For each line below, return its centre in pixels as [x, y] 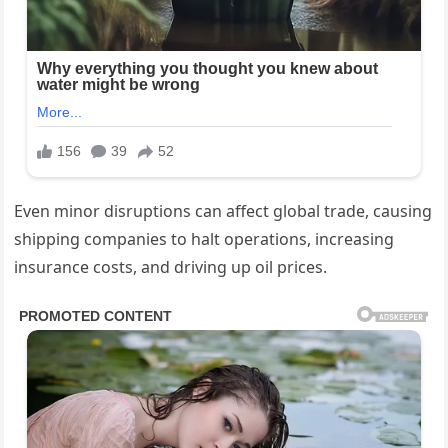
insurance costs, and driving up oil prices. [171, 267]
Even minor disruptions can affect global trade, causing [223, 211]
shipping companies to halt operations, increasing [204, 239]
